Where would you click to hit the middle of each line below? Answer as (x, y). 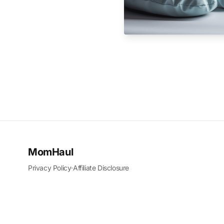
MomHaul (51, 152)
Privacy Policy (50, 168)
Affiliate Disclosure (101, 168)
